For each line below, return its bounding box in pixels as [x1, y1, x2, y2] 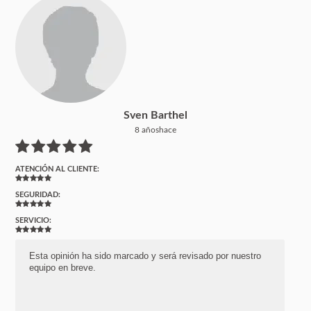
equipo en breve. [29, 262, 96, 273]
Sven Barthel [124, 109, 187, 121]
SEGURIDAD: [15, 190, 61, 199]
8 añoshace [135, 125, 176, 134]
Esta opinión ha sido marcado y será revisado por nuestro [29, 250, 262, 261]
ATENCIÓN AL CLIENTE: [15, 165, 100, 173]
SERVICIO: [15, 216, 52, 224]
